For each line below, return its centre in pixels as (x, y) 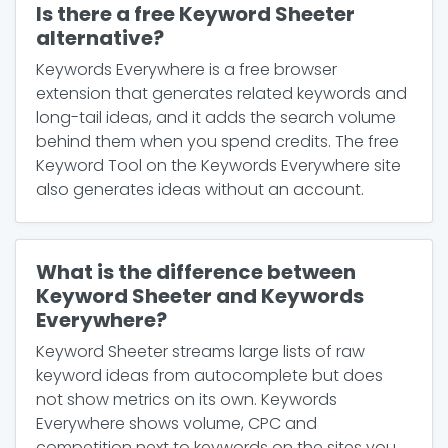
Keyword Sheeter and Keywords (200, 296)
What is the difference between (196, 272)
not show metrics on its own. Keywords (186, 399)
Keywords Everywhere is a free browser (186, 69)
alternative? (100, 38)
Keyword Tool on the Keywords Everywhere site (218, 165)
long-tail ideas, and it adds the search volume (216, 117)
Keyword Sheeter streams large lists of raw (200, 351)
